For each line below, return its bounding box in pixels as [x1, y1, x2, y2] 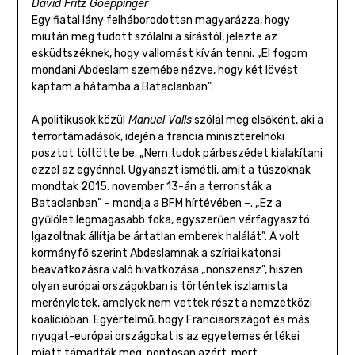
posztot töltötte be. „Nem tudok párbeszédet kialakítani [31, 147, 323, 161]
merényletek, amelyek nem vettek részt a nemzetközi [31, 296, 312, 311]
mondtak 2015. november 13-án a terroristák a [31, 180, 272, 194]
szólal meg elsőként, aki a [191, 113, 323, 128]
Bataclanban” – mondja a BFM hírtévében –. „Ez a [31, 197, 281, 211]
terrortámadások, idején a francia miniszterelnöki [31, 130, 284, 144]
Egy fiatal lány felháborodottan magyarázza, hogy [31, 13, 290, 28]
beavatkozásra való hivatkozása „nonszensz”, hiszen [31, 263, 303, 277]
